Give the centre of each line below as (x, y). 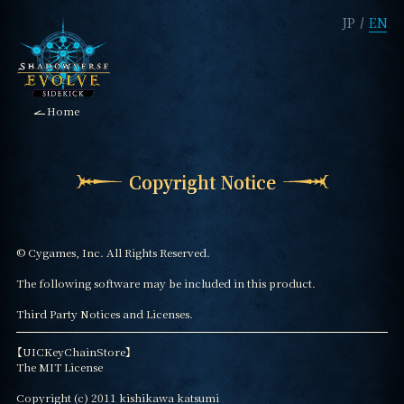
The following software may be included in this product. (165, 282)
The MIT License (59, 366)
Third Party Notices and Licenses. (104, 313)
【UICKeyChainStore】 (73, 351)
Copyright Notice (202, 181)
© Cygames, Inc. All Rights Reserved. (113, 252)
